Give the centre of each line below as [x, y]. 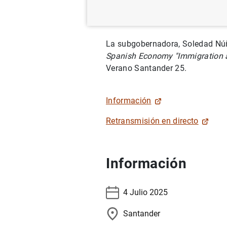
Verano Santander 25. [146, 68]
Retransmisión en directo [152, 121]
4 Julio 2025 [145, 192]
